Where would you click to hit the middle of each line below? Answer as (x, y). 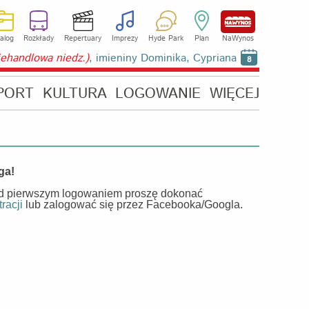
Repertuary (83, 39)
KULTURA (74, 94)
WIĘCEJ (234, 94)
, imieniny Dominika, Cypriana (163, 58)
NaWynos (238, 39)
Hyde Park (166, 39)
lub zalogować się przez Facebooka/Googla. (133, 205)
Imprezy (124, 39)
